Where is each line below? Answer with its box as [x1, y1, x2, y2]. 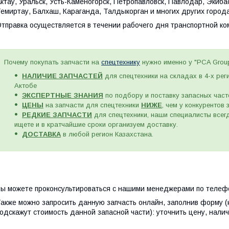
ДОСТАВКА [22, 130, 61, 138]
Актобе [14, 82, 37, 89]
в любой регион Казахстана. [61, 130, 153, 138]
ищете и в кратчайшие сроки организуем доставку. [14, 121, 178, 128]
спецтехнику [101, 58, 140, 66]
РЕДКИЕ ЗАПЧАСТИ [22, 111, 92, 119]
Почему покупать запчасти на [4, 58, 101, 66]
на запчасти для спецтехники [43, 101, 141, 109]
